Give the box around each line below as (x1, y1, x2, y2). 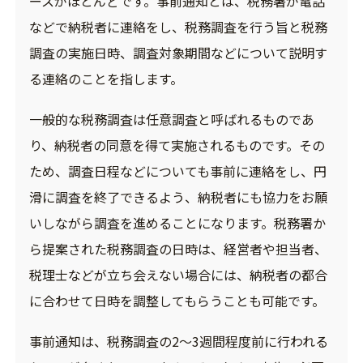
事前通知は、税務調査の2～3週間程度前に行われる (28, 331, 328, 351)
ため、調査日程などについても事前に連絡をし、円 (28, 160, 327, 181)
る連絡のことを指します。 (28, 68, 183, 88)
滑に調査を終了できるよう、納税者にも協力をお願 (28, 186, 327, 207)
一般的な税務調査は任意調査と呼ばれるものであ (28, 109, 314, 129)
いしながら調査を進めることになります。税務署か (28, 212, 326, 233)
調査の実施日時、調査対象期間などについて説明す (28, 42, 327, 62)
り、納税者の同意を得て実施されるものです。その (28, 135, 325, 155)
